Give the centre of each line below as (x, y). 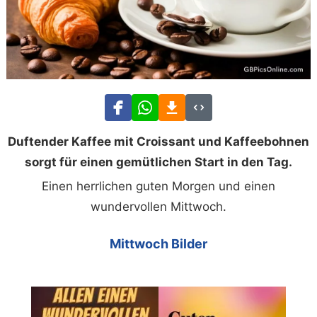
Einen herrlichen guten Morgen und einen (158, 186)
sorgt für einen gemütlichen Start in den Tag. (158, 162)
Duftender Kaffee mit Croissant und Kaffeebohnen (158, 141)
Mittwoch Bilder (158, 243)
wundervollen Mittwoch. (158, 206)
